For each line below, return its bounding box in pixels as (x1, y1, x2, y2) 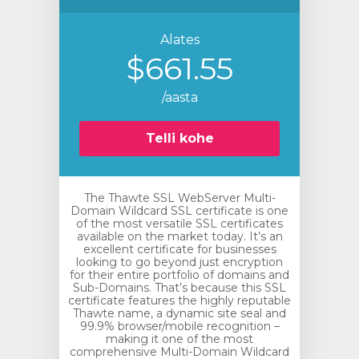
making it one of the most (106, 332, 253, 346)
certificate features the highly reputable (68, 293, 291, 308)
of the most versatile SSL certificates (76, 216, 283, 231)
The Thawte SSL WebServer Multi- (83, 191, 276, 205)
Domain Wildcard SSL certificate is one (71, 204, 288, 218)
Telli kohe (145, 131, 214, 146)
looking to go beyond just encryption (76, 255, 283, 269)
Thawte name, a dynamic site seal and (73, 306, 286, 321)
